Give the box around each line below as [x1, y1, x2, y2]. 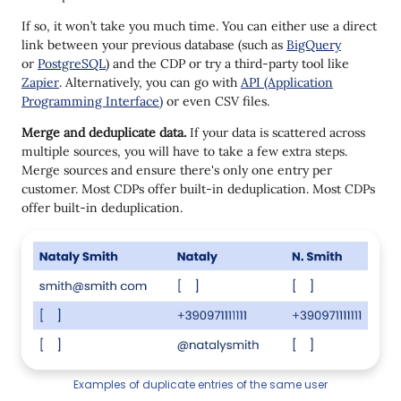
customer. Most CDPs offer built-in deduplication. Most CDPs [21, 180, 375, 197]
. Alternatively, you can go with [59, 73, 241, 90]
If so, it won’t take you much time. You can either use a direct [21, 17, 377, 34]
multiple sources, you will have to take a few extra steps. [21, 142, 347, 159]
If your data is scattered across [190, 124, 365, 141]
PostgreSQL [38, 55, 106, 72]
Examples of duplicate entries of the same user [73, 376, 328, 392]
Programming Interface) [21, 92, 163, 109]
